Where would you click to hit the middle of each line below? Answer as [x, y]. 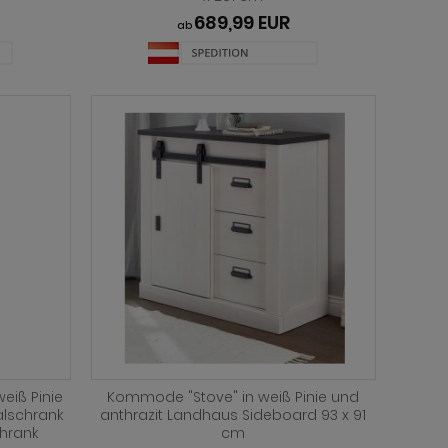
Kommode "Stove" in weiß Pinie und [233, 397]
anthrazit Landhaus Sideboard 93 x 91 [233, 415]
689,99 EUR [241, 23]
